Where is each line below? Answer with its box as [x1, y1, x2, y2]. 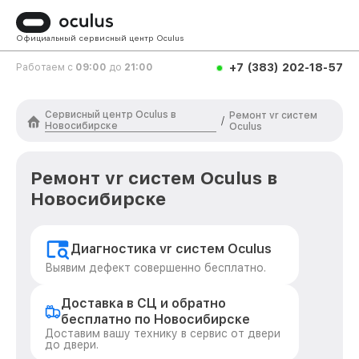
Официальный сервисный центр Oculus [16, 33, 184, 42]
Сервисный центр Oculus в [45, 109, 176, 120]
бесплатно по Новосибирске [61, 312, 251, 327]
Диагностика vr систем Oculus [71, 241, 272, 256]
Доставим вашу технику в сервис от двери [45, 327, 280, 340]
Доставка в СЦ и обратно [61, 296, 227, 311]
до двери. [45, 338, 99, 351]
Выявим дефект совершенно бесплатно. [45, 261, 266, 274]
